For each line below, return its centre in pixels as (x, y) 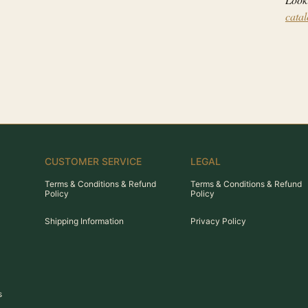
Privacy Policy (219, 221)
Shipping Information (85, 221)
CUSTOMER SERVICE (93, 161)
